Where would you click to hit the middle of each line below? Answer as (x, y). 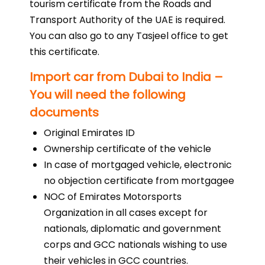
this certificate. (64, 52)
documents (64, 112)
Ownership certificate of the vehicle (127, 149)
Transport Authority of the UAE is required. (127, 20)
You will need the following (108, 95)
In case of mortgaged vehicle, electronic (138, 165)
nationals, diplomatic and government (132, 229)
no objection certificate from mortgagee (139, 181)
